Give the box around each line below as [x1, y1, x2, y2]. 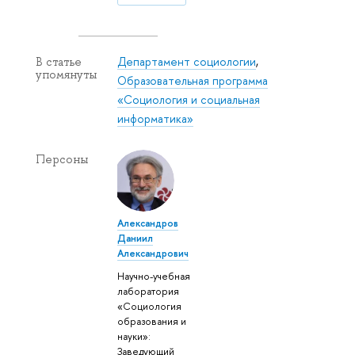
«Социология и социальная [117, 92, 261, 108]
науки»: [117, 329, 151, 343]
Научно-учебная [117, 269, 191, 283]
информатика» [117, 111, 194, 127]
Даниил [117, 231, 154, 245]
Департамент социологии [117, 54, 257, 70]
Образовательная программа [117, 73, 269, 89]
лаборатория [117, 284, 180, 298]
